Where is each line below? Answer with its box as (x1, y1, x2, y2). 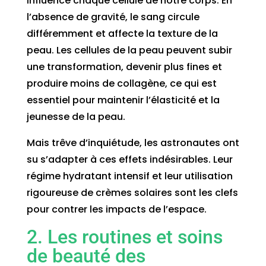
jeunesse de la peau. (26, 109, 125, 123)
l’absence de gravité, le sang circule (26, 9, 199, 24)
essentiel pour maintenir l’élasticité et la (26, 93, 220, 107)
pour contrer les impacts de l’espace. (26, 202, 207, 216)
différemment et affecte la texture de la (26, 26, 218, 40)
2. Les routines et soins (26, 225, 223, 248)
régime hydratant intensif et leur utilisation (26, 169, 233, 183)
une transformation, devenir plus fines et (26, 59, 222, 74)
